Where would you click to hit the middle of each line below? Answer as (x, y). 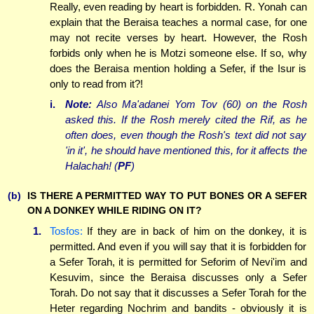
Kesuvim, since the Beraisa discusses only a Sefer (178, 277)
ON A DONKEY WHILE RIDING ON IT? (115, 211)
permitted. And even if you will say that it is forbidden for (178, 246)
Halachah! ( (91, 166)
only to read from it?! (96, 83)
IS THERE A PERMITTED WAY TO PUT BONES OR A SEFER (167, 196)
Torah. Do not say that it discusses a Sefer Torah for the (178, 292)
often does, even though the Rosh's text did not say (186, 135)
